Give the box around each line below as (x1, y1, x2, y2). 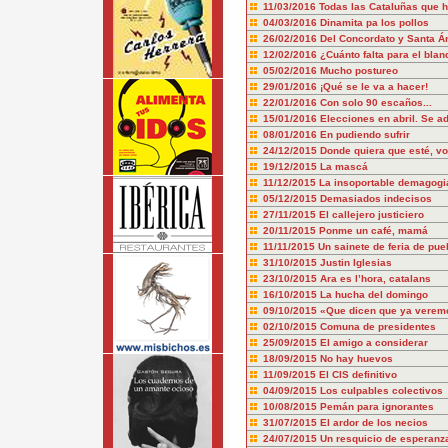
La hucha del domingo (319, 289, 428, 300)
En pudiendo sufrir (319, 129, 410, 140)
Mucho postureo (319, 65, 398, 76)
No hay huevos (319, 353, 393, 364)
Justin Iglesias (319, 257, 392, 268)
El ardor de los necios (319, 417, 428, 428)
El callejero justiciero (318, 209, 424, 220)
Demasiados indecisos (319, 193, 432, 204)
